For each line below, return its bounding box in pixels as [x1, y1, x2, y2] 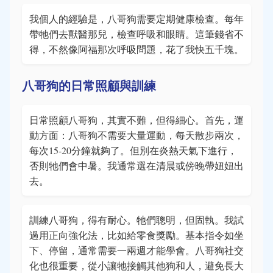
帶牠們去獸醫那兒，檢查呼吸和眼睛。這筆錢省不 [29, 27, 244, 40]
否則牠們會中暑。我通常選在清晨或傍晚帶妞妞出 [29, 159, 244, 172]
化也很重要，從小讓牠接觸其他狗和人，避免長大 [29, 259, 244, 272]
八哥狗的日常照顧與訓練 [22, 77, 156, 94]
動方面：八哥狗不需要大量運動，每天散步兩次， [29, 129, 244, 141]
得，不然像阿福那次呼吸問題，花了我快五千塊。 [29, 43, 244, 55]
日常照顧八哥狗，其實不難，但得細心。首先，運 [29, 113, 244, 126]
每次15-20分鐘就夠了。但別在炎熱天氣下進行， [29, 144, 237, 157]
